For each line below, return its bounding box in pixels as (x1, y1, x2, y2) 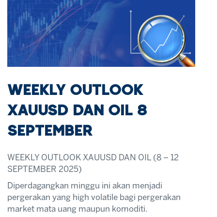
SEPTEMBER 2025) (7, 165, 82, 173)
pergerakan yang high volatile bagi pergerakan (7, 193, 181, 201)
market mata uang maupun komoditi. (7, 205, 148, 213)
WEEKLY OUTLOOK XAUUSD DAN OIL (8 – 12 (7, 154, 179, 162)
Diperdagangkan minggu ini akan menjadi (7, 182, 162, 190)
